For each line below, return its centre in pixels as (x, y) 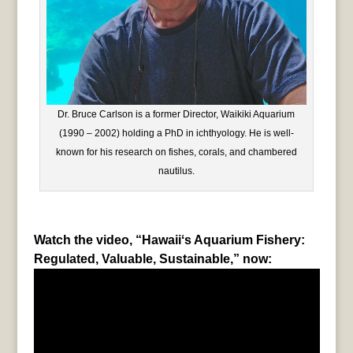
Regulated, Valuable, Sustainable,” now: (152, 259)
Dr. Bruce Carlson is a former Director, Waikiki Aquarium (176, 115)
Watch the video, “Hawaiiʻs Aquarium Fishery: (169, 240)
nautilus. (176, 171)
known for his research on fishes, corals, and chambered (176, 152)
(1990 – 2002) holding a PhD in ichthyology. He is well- (176, 134)
